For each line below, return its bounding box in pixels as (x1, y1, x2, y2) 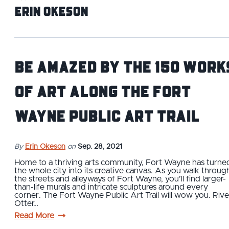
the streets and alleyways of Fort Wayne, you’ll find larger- (14, 174, 226, 183)
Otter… (14, 199, 38, 208)
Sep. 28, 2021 (78, 143, 122, 150)
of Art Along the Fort (14, 78, 191, 103)
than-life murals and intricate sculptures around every (14, 182, 208, 191)
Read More (14, 211, 54, 220)
